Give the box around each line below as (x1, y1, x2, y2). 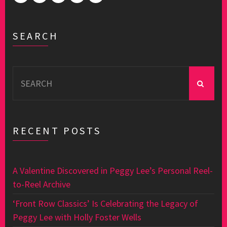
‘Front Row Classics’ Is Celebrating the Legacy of (13, 198, 198, 209)
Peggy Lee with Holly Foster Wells (13, 211, 141, 223)
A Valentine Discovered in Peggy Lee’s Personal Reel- (13, 165, 213, 176)
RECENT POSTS (13, 124, 101, 137)
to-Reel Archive (13, 178, 70, 190)
